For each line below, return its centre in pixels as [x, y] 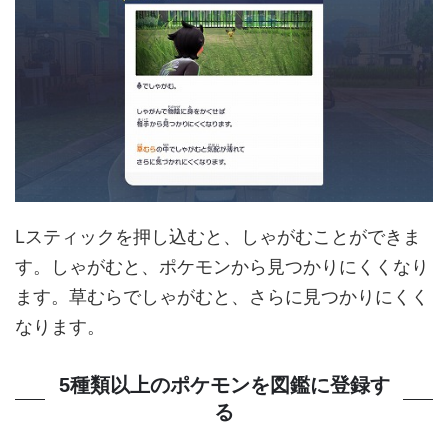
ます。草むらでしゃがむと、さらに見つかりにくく [222, 296]
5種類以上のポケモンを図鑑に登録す [224, 384]
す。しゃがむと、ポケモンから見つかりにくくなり [222, 266]
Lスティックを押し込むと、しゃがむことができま [218, 236]
